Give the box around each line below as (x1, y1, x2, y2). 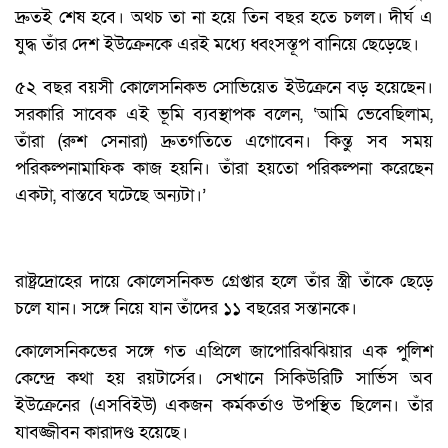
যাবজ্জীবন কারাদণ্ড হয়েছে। (15, 421, 188, 445)
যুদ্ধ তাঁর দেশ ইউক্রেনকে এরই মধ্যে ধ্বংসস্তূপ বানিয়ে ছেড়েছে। (15, 33, 419, 57)
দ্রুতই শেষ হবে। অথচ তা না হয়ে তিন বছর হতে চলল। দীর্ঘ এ (15, 6, 433, 30)
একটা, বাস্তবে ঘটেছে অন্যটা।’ (15, 184, 206, 208)
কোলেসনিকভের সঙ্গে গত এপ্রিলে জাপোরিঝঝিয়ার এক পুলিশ (15, 340, 433, 364)
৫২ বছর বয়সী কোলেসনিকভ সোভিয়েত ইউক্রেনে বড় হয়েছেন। (15, 76, 433, 100)
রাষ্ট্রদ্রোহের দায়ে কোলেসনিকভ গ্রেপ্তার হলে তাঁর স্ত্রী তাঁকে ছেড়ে (15, 270, 433, 294)
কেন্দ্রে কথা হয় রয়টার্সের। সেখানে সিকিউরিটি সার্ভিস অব (15, 367, 433, 391)
